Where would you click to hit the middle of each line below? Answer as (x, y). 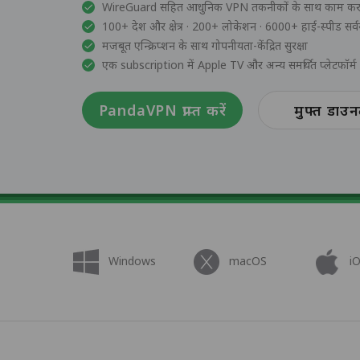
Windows (132, 261)
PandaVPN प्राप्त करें (162, 110)
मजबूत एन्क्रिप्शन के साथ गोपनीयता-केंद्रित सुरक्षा (205, 45)
